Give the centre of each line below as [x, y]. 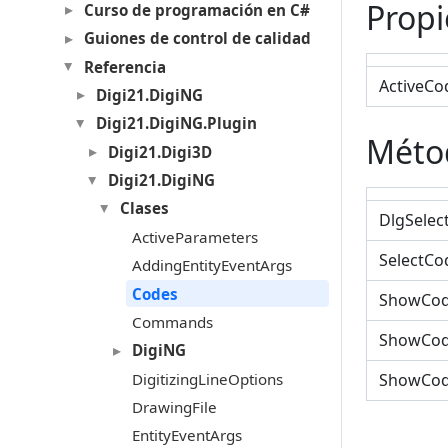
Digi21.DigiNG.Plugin [176, 123]
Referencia [124, 66]
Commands [172, 321]
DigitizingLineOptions [207, 378]
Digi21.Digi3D [159, 151]
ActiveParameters [194, 236]
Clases [144, 208]
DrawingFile [174, 407]
